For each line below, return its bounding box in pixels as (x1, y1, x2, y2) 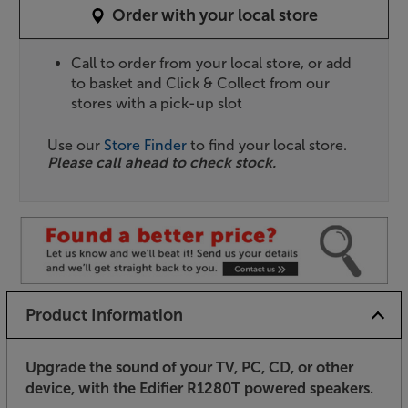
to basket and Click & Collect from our (71, 74, 331, 92)
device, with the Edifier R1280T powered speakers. (25, 379, 373, 398)
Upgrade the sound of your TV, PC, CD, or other (25, 358, 353, 377)
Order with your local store (112, 5, 318, 25)
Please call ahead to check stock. (47, 153, 276, 171)
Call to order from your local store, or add (71, 54, 352, 72)
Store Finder (104, 136, 187, 154)
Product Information (25, 305, 183, 326)
